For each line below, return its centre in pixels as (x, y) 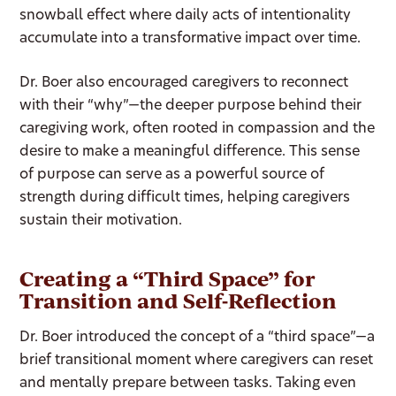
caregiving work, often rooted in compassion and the (198, 129)
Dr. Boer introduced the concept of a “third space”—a (198, 338)
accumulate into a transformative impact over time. (190, 39)
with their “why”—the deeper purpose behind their (191, 106)
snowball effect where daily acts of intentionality (186, 16)
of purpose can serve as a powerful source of (172, 175)
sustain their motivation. (101, 221)
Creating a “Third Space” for (168, 278)
